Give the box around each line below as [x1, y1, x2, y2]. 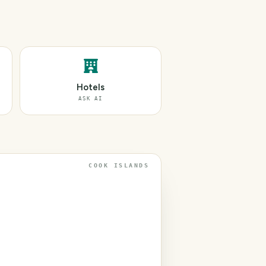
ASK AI [78, 96, 103, 102]
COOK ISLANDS [88, 162, 149, 169]
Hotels [77, 82, 104, 93]
